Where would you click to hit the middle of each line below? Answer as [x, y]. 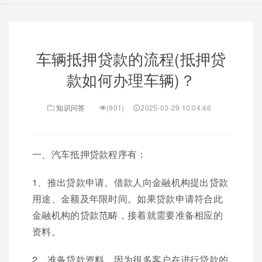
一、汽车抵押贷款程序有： [89, 154]
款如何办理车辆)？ [131, 79]
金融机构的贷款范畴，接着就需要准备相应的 [127, 215]
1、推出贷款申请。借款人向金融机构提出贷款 [130, 182]
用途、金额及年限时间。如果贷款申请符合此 [127, 199]
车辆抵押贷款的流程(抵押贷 [131, 58]
